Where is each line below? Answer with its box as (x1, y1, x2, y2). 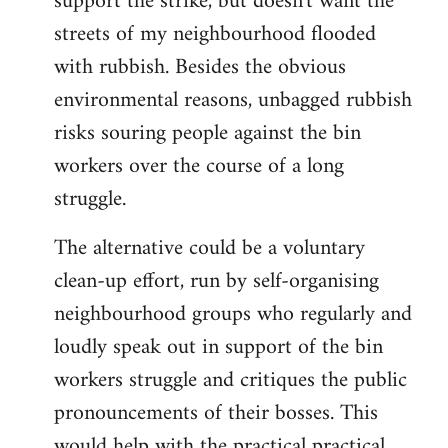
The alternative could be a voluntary (54, 229, 365, 269)
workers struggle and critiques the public (54, 361, 407, 401)
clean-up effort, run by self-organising (54, 262, 379, 302)
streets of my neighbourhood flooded (54, 15, 376, 55)
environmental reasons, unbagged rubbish (54, 81, 412, 121)
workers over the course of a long (54, 147, 344, 187)
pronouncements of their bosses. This (54, 394, 378, 434)
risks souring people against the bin (54, 114, 361, 154)
